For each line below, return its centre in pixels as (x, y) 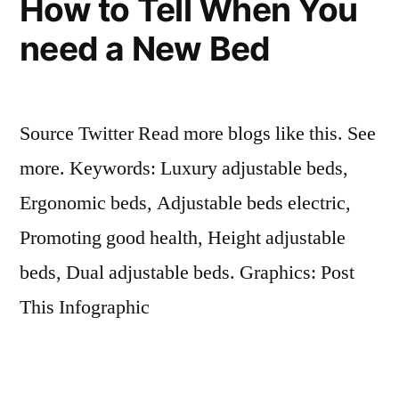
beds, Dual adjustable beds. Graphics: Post (187, 273)
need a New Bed (145, 49)
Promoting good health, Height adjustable (183, 238)
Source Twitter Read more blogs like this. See (198, 134)
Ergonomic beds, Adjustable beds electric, (185, 203)
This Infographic (85, 307)
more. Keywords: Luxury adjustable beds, (184, 168)
